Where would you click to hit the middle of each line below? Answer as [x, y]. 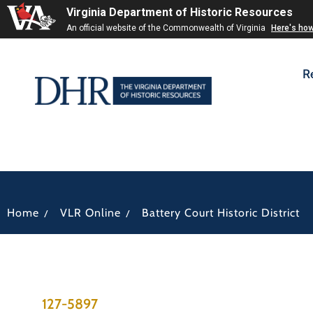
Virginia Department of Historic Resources [180, 12]
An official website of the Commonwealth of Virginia [167, 28]
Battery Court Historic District [221, 213]
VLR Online [90, 213]
